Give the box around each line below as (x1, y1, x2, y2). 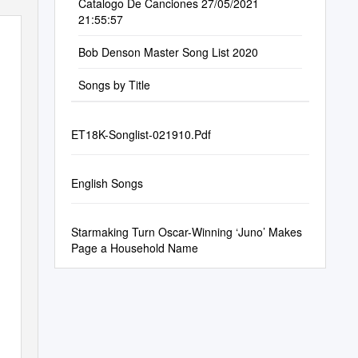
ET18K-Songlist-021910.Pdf (70, 126, 211, 142)
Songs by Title (78, 77, 150, 93)
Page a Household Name (70, 240, 198, 256)
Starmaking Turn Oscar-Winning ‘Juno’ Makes (70, 224, 302, 240)
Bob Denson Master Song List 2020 (78, 44, 258, 60)
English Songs (70, 175, 143, 191)
